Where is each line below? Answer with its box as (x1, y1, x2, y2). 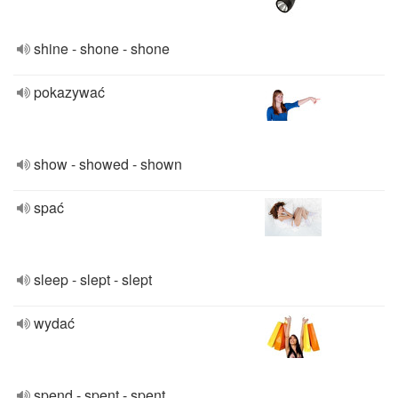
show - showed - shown (34, 154, 182, 174)
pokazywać (34, 82, 105, 102)
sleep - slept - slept (34, 269, 152, 290)
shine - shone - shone (34, 38, 170, 59)
